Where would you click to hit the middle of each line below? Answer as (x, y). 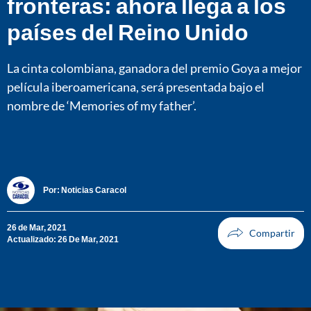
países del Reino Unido (128, 31)
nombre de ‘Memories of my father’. (102, 105)
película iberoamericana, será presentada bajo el (136, 86)
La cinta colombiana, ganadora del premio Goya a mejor (154, 68)
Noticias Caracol (94, 190)
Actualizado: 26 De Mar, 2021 (63, 239)
